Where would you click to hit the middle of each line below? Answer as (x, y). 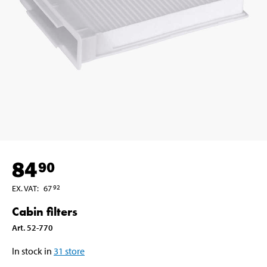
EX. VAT (24, 188)
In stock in (32, 251)
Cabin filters (45, 211)
